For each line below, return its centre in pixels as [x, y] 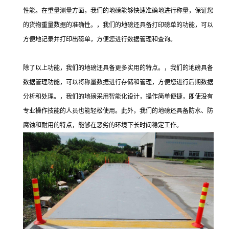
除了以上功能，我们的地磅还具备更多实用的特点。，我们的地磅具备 [118, 68]
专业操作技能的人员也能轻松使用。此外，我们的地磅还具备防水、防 [118, 111]
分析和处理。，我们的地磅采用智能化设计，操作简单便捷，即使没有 [118, 96]
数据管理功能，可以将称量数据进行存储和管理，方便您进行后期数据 [118, 82]
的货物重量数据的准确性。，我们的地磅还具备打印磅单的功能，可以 [118, 25]
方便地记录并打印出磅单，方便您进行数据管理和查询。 [100, 39]
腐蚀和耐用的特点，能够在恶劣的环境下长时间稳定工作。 [103, 125]
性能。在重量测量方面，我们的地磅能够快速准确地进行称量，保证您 [118, 10]
